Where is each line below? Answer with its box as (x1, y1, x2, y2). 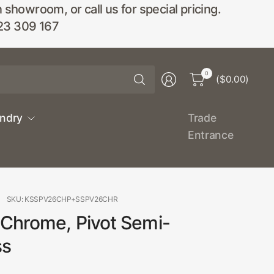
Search (154, 65, 181, 76)
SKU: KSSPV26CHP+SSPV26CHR (6, 194, 118, 204)
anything (154, 92, 187, 103)
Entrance (187, 128, 234, 141)
